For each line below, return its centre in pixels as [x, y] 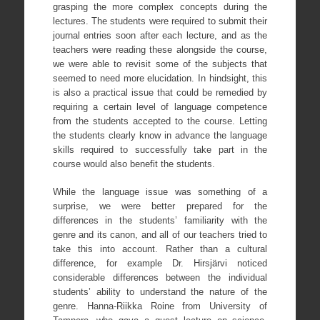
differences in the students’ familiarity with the [160, 221]
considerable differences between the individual [160, 278]
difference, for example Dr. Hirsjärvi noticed [160, 264]
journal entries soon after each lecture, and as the [160, 35]
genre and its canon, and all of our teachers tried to [160, 235]
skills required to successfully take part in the [160, 149]
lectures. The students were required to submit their [160, 21]
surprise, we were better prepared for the [160, 206]
